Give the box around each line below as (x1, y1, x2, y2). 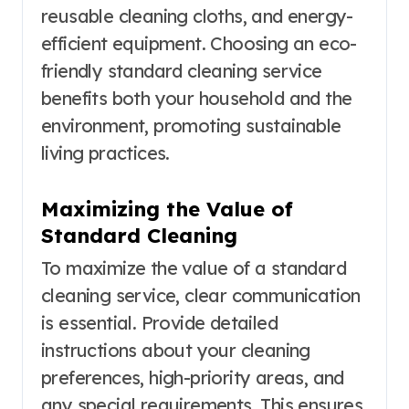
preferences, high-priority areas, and (41, 366, 344, 390)
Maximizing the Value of (41, 196, 293, 223)
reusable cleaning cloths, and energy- (41, 5, 353, 28)
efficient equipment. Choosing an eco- (41, 32, 357, 56)
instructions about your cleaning (41, 339, 310, 362)
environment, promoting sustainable (41, 114, 341, 138)
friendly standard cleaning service (41, 59, 322, 83)
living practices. (41, 142, 170, 165)
